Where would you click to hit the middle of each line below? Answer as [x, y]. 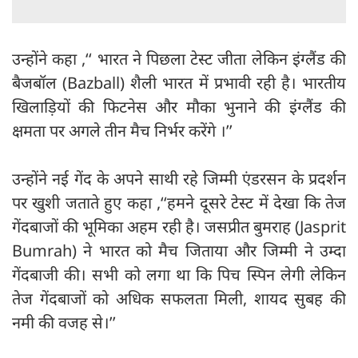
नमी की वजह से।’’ [64, 322]
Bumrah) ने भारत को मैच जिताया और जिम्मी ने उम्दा [179, 250]
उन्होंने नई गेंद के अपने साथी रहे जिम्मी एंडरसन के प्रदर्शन [179, 178]
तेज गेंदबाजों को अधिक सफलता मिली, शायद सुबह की [179, 298]
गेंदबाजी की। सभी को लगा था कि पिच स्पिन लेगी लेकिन [179, 274]
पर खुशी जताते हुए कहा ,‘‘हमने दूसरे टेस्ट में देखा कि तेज [179, 202]
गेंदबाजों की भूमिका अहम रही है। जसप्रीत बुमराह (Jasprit [179, 226]
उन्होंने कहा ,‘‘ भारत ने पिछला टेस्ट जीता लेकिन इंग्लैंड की [179, 58]
